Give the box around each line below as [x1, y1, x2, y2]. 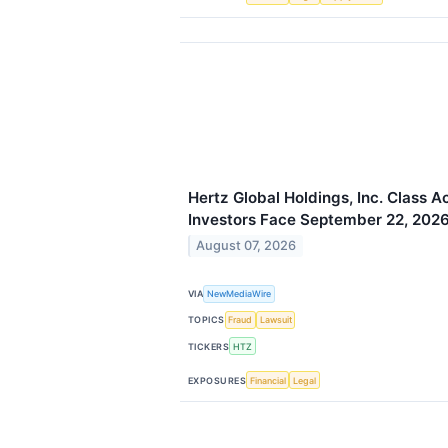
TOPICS [188, 314, 225, 326]
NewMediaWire [207, 288, 272, 300]
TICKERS [188, 340, 230, 352]
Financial [249, 374, 286, 386]
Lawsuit [259, 314, 292, 326]
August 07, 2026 [196, 238, 297, 254]
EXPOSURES [188, 374, 247, 386]
